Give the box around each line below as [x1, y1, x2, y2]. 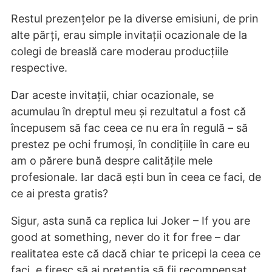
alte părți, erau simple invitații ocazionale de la [11, 29, 247, 42]
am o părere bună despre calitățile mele [11, 154, 212, 168]
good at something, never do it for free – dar [11, 231, 240, 244]
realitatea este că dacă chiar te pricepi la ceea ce [11, 247, 260, 260]
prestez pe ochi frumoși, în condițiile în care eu [11, 138, 250, 151]
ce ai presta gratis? [11, 187, 108, 200]
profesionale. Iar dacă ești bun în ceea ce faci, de [11, 171, 261, 184]
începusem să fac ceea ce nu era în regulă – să [11, 121, 248, 135]
